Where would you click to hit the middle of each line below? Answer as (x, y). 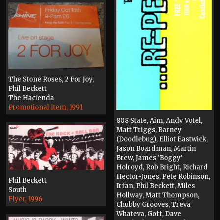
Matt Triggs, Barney (149, 130)
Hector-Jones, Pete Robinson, (163, 176)
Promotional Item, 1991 (45, 108)
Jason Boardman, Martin (156, 148)
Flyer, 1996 (25, 199)
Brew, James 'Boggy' (150, 158)
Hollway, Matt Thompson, (158, 195)
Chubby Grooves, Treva (153, 204)
